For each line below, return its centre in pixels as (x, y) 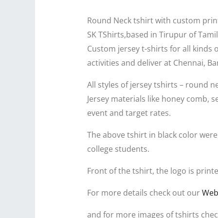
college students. (118, 149)
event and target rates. (129, 113)
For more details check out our (144, 192)
